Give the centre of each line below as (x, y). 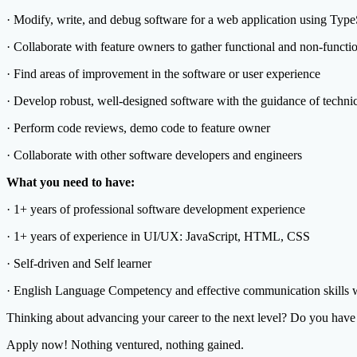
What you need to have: (71, 182)
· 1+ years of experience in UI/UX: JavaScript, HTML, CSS (158, 237)
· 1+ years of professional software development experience (156, 210)
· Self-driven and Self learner (79, 264)
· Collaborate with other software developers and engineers (154, 155)
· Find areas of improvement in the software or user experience (163, 74)
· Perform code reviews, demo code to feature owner (138, 128)
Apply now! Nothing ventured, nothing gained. (125, 345)
